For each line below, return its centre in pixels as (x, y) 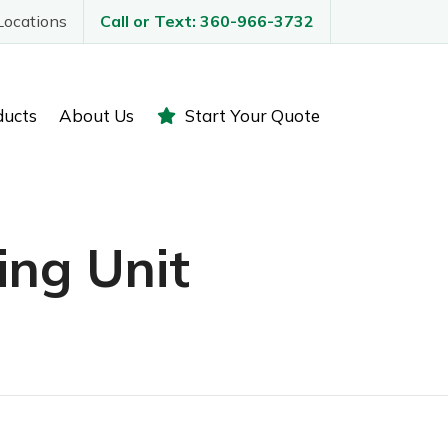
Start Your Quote (252, 116)
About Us (96, 116)
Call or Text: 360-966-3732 (207, 21)
